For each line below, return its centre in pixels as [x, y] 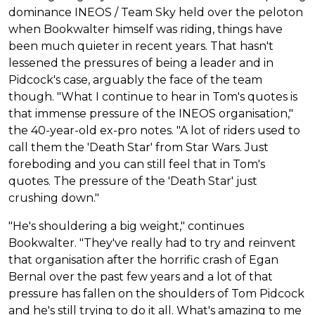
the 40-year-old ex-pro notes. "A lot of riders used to [154, 130]
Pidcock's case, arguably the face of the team [135, 79]
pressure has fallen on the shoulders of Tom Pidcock [156, 293]
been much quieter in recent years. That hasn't [141, 46]
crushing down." [54, 198]
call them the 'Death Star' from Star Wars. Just [139, 147]
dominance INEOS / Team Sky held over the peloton [156, 12]
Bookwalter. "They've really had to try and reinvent [152, 243]
